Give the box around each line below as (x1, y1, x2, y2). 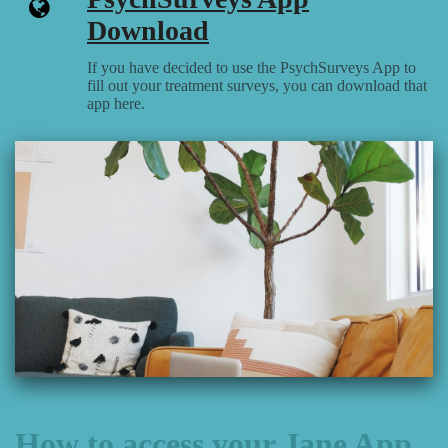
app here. (87, 95, 149, 113)
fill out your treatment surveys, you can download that (87, 77, 427, 95)
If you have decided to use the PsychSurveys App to (87, 59, 416, 77)
